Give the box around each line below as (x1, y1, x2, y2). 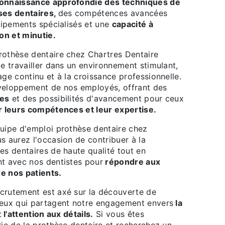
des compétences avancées (58, 8, 168, 18)
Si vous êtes (93, 209, 144, 219)
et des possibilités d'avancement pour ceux (9, 93, 184, 103)
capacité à (111, 19, 153, 29)
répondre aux (103, 157, 161, 167)
